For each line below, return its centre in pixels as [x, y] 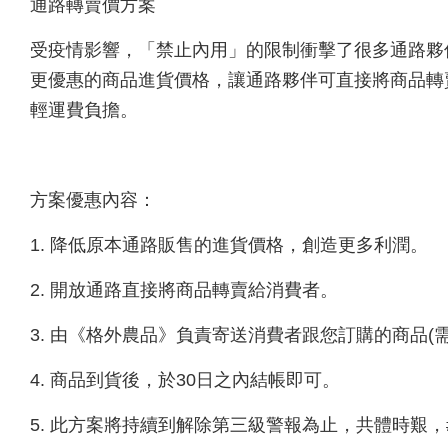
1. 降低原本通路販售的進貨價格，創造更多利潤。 [229, 244]
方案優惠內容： [93, 199]
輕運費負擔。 [84, 109]
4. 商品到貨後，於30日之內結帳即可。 [185, 379]
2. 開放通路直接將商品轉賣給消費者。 [184, 289]
